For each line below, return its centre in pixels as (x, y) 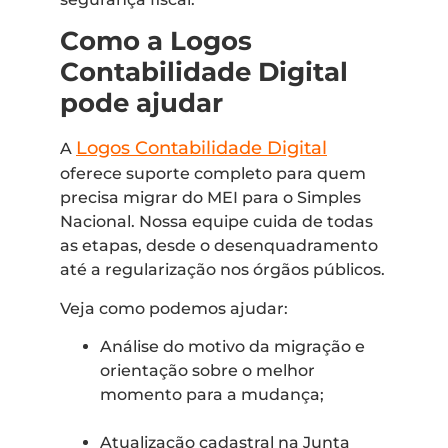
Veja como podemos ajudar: (174, 308)
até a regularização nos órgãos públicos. (222, 270)
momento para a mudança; (212, 395)
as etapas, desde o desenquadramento (219, 246)
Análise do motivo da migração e (232, 347)
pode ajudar (141, 103)
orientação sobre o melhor (207, 371)
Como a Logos (156, 41)
